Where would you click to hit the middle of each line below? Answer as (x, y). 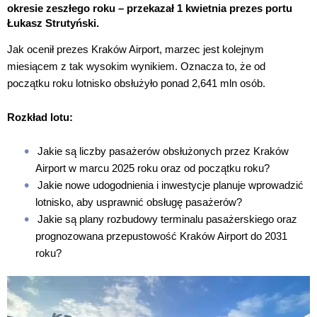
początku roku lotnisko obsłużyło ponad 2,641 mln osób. (136, 83)
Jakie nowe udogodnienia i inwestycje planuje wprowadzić (171, 185)
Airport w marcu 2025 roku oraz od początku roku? (152, 168)
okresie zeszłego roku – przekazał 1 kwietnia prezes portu (150, 8)
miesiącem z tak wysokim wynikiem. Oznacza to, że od (136, 66)
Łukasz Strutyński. (53, 23)
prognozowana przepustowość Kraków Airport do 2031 (161, 236)
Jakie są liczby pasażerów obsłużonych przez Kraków (163, 151)
